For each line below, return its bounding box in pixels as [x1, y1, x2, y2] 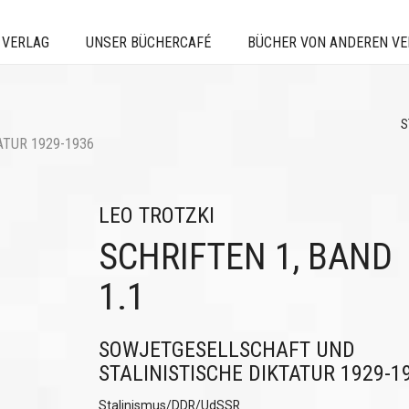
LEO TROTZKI [98, 203, 215, 228]
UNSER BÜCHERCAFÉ [86, 34, 211, 51]
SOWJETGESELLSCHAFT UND [98, 337, 355, 362]
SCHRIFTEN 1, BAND [98, 236, 393, 278]
